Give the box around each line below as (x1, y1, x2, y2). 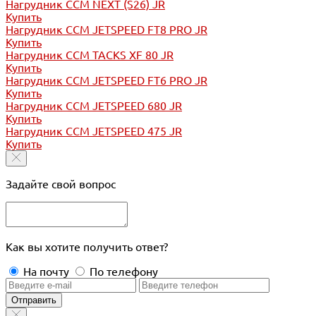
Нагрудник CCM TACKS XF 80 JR (6, 48, 174, 61)
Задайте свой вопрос (6, 177, 116, 190)
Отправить (11, 294, 56, 305)
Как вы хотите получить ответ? (6, 240, 168, 253)
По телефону (90, 265, 158, 278)
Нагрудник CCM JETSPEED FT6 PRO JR (6, 73, 207, 87)
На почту (23, 265, 69, 278)
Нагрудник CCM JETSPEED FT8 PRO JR (6, 23, 207, 36)
